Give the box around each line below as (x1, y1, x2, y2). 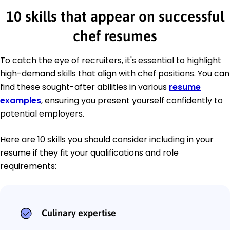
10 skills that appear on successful (6, 8, 224, 25)
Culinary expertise (42, 207, 116, 219)
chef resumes (73, 28, 157, 45)
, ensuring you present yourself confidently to (41, 94, 223, 107)
